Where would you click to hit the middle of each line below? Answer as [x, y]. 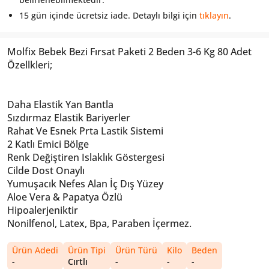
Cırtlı [78, 261]
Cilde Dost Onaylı [46, 170]
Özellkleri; [30, 65]
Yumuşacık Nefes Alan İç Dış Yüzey [85, 183]
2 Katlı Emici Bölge [48, 144]
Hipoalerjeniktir [43, 210]
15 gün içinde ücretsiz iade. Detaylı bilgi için [109, 15]
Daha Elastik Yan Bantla [60, 104]
